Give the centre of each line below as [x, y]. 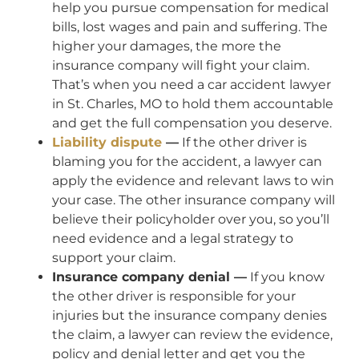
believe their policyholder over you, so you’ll [191, 220]
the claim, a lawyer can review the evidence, [192, 335]
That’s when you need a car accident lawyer [192, 85]
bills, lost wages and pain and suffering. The [190, 27]
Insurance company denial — [149, 277]
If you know [286, 277]
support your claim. [114, 258]
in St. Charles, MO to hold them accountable [193, 104]
